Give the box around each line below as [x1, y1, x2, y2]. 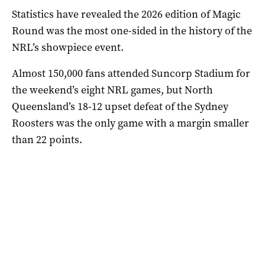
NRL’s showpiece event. [12, 40, 124, 54]
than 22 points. [12, 132, 82, 147]
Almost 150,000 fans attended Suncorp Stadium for [12, 66, 250, 80]
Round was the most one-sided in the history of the [12, 23, 252, 38]
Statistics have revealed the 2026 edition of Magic [12, 7, 241, 21]
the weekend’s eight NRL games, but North [12, 82, 213, 97]
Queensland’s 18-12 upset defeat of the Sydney [12, 99, 228, 114]
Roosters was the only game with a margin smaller [12, 115, 249, 130]
